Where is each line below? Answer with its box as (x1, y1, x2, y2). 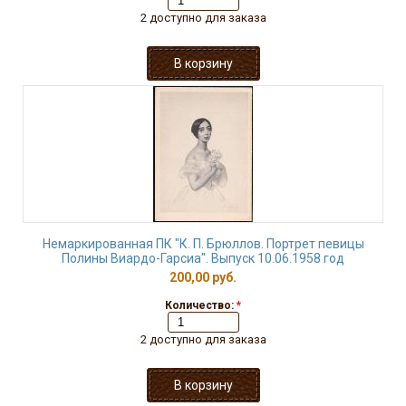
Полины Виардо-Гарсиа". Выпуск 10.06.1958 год (62, 251, 344, 266)
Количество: (165, 299, 237, 312)
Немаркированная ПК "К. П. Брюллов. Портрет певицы (42, 237, 364, 251)
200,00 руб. (169, 270, 237, 285)
